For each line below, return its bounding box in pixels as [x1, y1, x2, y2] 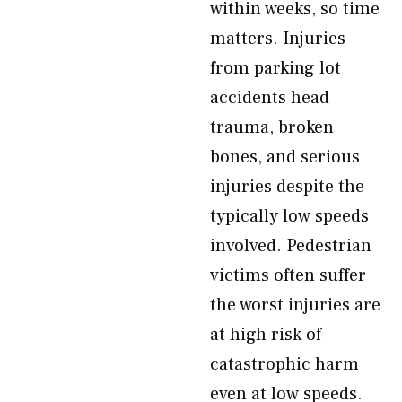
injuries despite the [210, 175, 364, 198]
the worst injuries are [210, 293, 380, 317]
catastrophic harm [210, 353, 359, 376]
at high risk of [210, 323, 321, 346]
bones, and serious [210, 145, 360, 169]
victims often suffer [210, 264, 366, 287]
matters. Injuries [210, 27, 345, 50]
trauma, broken [210, 116, 334, 139]
